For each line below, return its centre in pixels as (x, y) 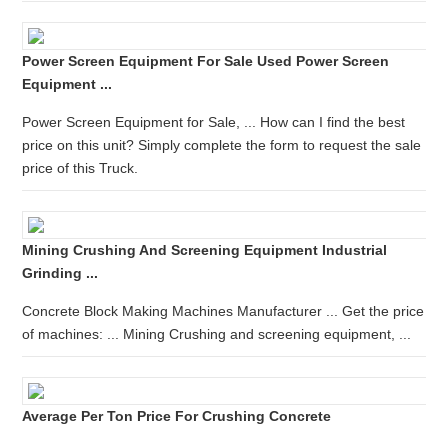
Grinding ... (60, 273)
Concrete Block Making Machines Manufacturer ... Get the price (223, 311)
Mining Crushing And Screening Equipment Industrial (205, 250)
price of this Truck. (80, 168)
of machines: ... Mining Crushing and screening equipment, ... (217, 334)
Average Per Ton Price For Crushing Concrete (177, 416)
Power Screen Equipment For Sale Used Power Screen (206, 61)
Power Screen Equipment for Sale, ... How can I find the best (214, 122)
